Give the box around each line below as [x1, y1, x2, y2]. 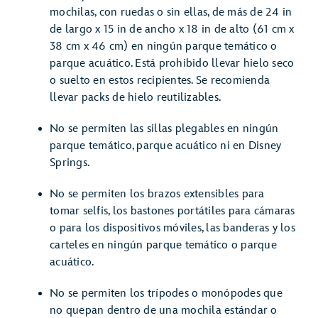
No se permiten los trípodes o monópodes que [50, 287, 283, 300]
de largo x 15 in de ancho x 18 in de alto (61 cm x [50, 23, 295, 36]
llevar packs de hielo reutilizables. [50, 91, 221, 104]
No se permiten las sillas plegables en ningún [50, 122, 279, 136]
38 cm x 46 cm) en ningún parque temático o [50, 40, 278, 53]
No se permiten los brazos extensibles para [50, 187, 265, 201]
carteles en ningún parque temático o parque [50, 238, 277, 252]
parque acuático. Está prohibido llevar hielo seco [50, 57, 295, 70]
